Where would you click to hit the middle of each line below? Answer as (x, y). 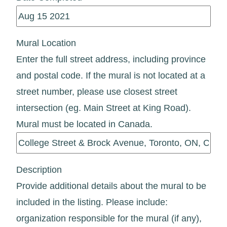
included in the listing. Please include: (92, 202)
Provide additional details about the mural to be (111, 186)
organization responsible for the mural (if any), (109, 218)
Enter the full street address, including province (111, 59)
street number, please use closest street (97, 91)
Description (39, 169)
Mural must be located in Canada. (84, 124)
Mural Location (46, 43)
